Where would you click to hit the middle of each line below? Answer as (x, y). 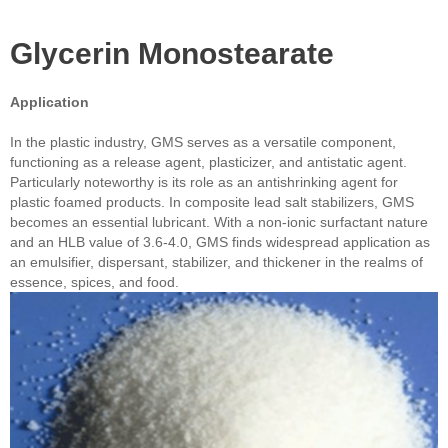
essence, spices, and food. (94, 282)
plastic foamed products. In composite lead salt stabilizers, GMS (212, 202)
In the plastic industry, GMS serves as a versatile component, (203, 142)
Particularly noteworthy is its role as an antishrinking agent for (204, 182)
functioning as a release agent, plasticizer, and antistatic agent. (208, 162)
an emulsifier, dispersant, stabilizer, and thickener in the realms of (216, 262)
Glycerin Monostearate (172, 54)
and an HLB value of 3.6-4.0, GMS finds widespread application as (220, 242)
